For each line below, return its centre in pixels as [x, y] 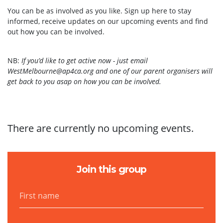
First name [37, 188]
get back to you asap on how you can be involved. [85, 81]
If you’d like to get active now [67, 60]
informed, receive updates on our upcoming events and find [108, 21]
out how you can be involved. [56, 32]
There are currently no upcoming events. [101, 128]
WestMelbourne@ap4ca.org [51, 71]
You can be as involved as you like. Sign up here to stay [99, 11]
